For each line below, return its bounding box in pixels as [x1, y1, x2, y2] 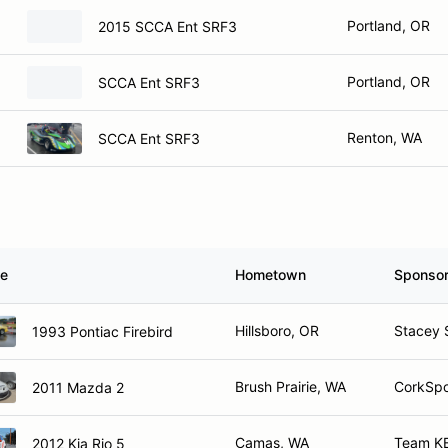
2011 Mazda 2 [32, 378, 124, 396]
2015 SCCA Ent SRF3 [98, 17, 237, 35]
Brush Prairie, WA [235, 378, 346, 395]
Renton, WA [347, 129, 422, 146]
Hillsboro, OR [235, 322, 319, 339]
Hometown [235, 266, 306, 283]
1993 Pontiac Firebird [32, 322, 173, 340]
